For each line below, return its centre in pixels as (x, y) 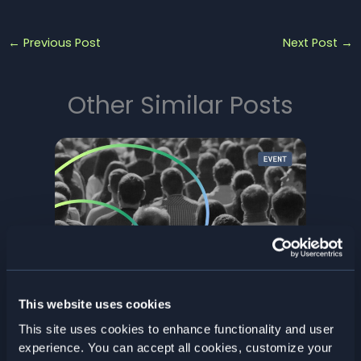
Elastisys (159, 337)
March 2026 (98, 312)
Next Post (312, 42)
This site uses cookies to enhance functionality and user (176, 329)
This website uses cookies (95, 305)
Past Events (84, 337)
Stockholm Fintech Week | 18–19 (168, 297)
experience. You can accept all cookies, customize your (175, 347)
